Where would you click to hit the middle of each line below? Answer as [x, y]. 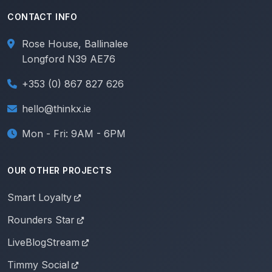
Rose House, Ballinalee [75, 44]
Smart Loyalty [39, 197]
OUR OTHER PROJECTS [59, 170]
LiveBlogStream [43, 242]
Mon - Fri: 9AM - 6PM [74, 134]
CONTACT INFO [42, 17]
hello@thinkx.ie [56, 109]
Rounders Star [41, 220]
